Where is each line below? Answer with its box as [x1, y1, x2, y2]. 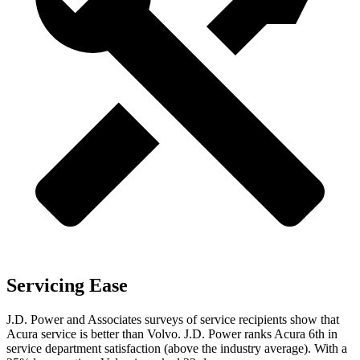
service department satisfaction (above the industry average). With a [6, 342, 347, 355]
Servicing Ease [6, 275, 128, 297]
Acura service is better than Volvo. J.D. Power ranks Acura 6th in [6, 327, 337, 341]
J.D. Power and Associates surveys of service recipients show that [6, 313, 339, 326]
